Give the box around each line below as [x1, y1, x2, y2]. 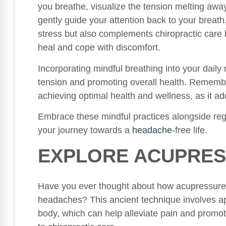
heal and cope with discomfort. [38, 42, 160, 53]
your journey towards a [38, 125, 132, 135]
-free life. [172, 125, 207, 135]
